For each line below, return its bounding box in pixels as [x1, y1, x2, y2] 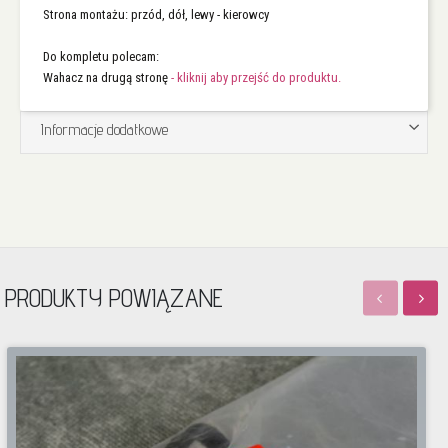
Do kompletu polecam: [43, 48, 159, 64]
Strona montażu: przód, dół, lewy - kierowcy [43, 6, 269, 22]
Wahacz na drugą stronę [43, 69, 168, 85]
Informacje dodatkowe [41, 119, 168, 139]
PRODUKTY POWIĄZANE [5, 282, 223, 313]
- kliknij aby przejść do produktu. [168, 69, 341, 85]
